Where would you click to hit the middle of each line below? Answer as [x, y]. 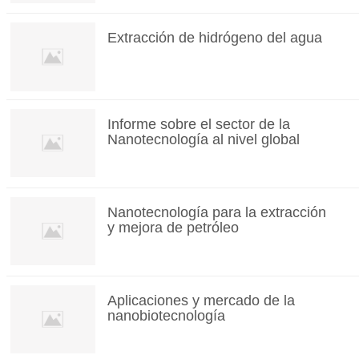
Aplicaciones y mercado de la [201, 300]
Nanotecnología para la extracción [216, 212]
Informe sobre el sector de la [198, 124]
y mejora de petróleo [173, 227]
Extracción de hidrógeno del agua [214, 38]
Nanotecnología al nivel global [203, 139]
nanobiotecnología [166, 315]
